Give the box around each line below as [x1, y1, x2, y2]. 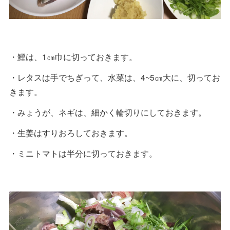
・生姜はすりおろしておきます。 [9, 126, 132, 139]
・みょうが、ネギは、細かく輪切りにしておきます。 [9, 106, 206, 118]
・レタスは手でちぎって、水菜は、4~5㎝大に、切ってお [9, 71, 220, 83]
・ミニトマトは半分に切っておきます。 [9, 147, 157, 159]
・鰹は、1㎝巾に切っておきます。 [9, 50, 137, 63]
